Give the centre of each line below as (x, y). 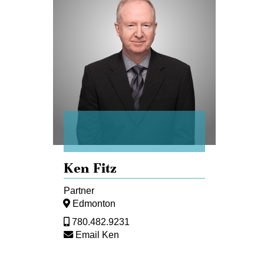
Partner (79, 191)
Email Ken (97, 235)
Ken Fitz (90, 168)
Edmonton (94, 204)
